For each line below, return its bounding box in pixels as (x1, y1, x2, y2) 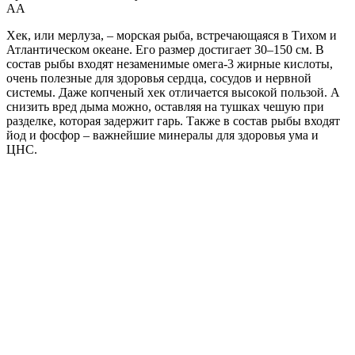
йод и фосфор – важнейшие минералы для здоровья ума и (6, 128, 319, 142)
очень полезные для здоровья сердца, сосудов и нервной (6, 71, 311, 85)
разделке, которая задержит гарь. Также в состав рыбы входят (6, 113, 340, 128)
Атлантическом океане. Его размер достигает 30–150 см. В (6, 42, 324, 56)
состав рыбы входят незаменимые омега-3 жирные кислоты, (6, 56, 333, 71)
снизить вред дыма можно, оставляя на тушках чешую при (6, 99, 324, 113)
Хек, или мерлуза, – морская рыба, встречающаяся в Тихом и (6, 28, 337, 42)
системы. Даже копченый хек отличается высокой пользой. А (6, 85, 340, 99)
